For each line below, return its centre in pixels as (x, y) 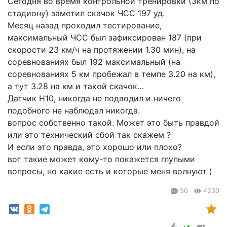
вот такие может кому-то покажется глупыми (101, 159)
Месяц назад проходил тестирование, (85, 25)
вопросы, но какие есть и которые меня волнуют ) (110, 171)
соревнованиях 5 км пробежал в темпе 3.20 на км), (111, 74)
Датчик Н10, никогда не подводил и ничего (94, 98)
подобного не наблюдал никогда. (74, 110)
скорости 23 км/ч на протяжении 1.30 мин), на (102, 50)
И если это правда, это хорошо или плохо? (95, 147)
